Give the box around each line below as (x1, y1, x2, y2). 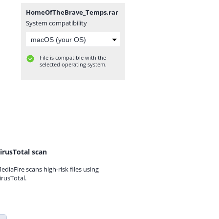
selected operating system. (40, 61, 107, 68)
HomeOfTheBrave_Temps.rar (26, 8, 118, 17)
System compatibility (26, 19, 87, 27)
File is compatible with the (40, 54, 106, 61)
